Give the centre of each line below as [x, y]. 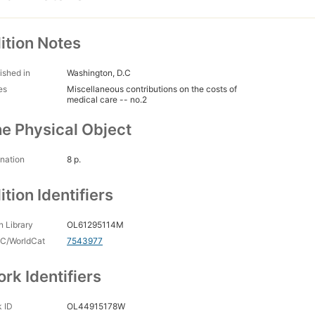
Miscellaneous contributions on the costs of [152, 89]
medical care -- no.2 [107, 100]
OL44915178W [96, 307]
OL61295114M [95, 225]
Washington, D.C [99, 73]
